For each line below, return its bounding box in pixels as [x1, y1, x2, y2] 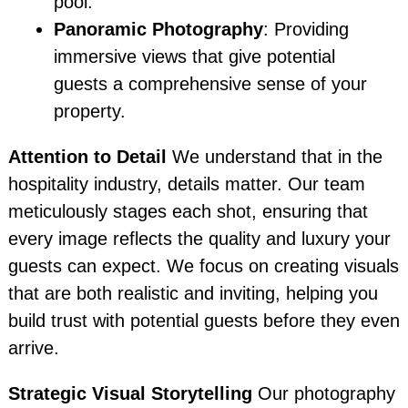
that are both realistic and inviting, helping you [7, 283, 378, 304]
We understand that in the [166, 147, 382, 168]
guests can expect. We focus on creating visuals [7, 256, 399, 277]
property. [53, 101, 126, 122]
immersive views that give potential [53, 46, 335, 67]
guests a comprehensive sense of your [53, 74, 367, 95]
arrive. [7, 338, 59, 359]
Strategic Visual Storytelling [7, 383, 252, 404]
